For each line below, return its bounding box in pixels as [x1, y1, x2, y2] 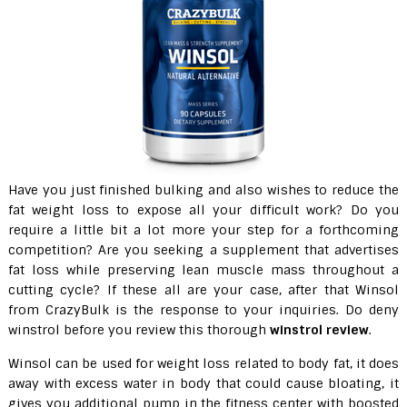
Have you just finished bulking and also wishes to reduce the [7, 182, 400, 198]
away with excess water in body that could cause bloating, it [7, 375, 400, 392]
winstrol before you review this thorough [7, 322, 270, 338]
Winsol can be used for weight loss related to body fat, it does [7, 355, 400, 372]
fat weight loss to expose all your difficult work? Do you [7, 202, 400, 218]
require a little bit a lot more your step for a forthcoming [7, 222, 400, 238]
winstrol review [269, 322, 369, 338]
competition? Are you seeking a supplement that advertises [7, 242, 400, 258]
